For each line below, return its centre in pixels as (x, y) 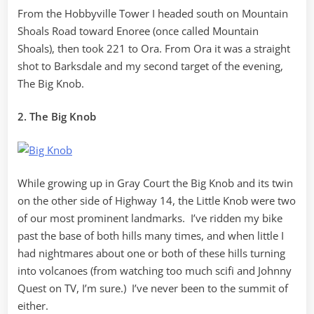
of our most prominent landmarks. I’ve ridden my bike (150, 218)
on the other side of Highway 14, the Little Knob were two (157, 201)
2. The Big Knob (57, 117)
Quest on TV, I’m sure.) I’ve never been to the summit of (153, 288)
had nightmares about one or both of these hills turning (151, 253)
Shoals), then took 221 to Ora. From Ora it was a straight (154, 48)
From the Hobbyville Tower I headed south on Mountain (153, 13)
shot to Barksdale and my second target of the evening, (150, 66)
